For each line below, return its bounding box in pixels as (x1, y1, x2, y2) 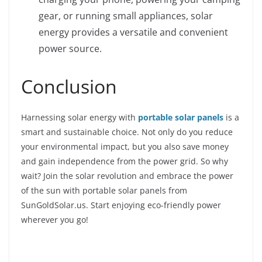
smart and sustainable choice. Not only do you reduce (21, 126, 233, 138)
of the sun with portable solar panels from (21, 185, 187, 196)
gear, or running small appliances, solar (39, 9, 213, 23)
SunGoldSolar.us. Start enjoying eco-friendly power (21, 199, 221, 211)
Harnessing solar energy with (21, 112, 138, 123)
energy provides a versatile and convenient (39, 26, 228, 39)
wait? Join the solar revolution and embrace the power (21, 170, 233, 182)
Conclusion (21, 74, 117, 99)
